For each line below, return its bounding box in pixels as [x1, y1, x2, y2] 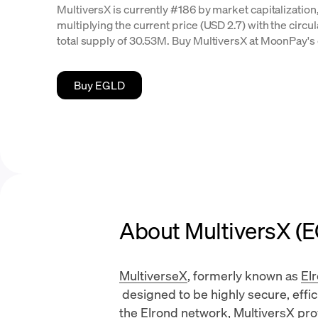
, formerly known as [187, 267, 301, 283]
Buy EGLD [74, 77, 125, 92]
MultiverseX [119, 267, 187, 283]
